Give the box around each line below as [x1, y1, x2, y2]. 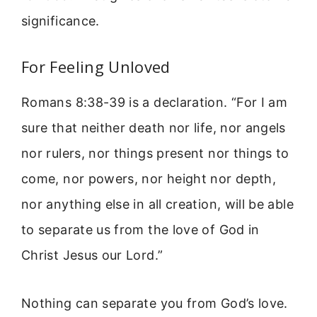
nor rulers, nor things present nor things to [21, 145, 289, 161]
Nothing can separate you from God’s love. [21, 296, 288, 311]
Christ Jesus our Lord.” [21, 247, 163, 263]
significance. [21, 13, 100, 29]
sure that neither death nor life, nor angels [21, 120, 286, 135]
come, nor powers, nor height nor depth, [21, 171, 277, 186]
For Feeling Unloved [21, 55, 171, 77]
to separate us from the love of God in [21, 221, 260, 237]
